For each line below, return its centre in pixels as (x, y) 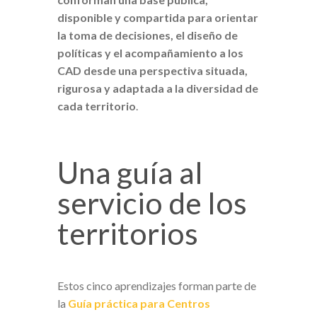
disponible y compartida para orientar (157, 17)
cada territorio (96, 105)
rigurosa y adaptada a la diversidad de (157, 88)
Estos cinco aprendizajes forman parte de (156, 285)
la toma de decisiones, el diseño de (147, 35)
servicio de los (152, 202)
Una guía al (130, 172)
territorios (127, 233)
